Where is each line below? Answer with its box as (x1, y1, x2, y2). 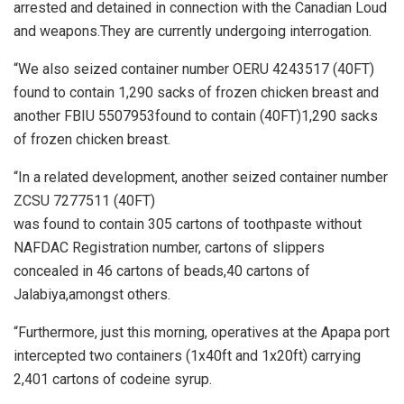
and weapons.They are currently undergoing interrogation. (14, 22, 372, 40)
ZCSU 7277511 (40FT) (14, 191, 155, 209)
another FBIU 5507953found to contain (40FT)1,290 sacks (14, 106, 378, 124)
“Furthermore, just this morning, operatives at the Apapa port (14, 323, 390, 341)
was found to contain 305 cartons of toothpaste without (14, 215, 362, 233)
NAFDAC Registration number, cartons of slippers (14, 238, 325, 256)
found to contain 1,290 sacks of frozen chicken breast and (14, 83, 379, 101)
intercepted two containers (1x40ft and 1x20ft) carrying (14, 346, 361, 364)
